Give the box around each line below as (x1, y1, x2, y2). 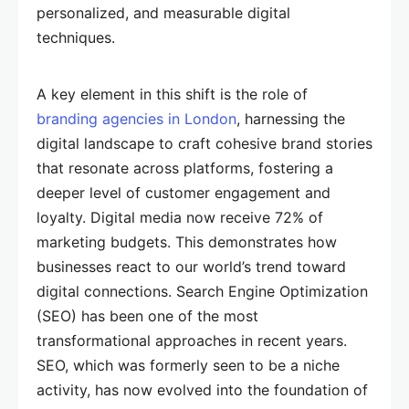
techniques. (37, 28, 115, 47)
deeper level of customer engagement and (37, 184, 330, 203)
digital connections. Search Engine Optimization (37, 282, 368, 301)
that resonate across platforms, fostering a (37, 159, 333, 178)
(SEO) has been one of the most (37, 307, 258, 326)
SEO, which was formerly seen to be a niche (37, 356, 340, 375)
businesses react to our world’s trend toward (37, 257, 346, 277)
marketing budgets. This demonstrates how (37, 233, 337, 252)
